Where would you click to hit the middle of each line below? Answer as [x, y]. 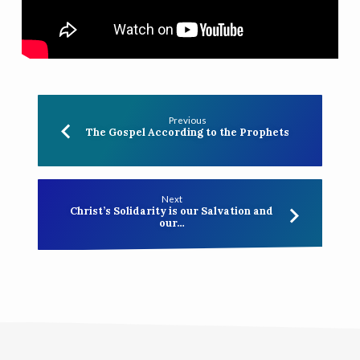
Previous [187, 120]
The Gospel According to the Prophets [187, 133]
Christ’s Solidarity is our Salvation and [172, 211]
